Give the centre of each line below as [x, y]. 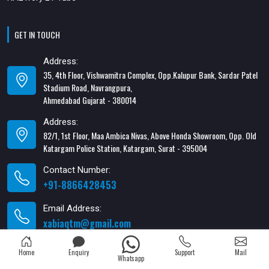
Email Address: [72, 208]
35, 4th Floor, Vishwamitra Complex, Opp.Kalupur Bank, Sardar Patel [150, 74]
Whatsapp [131, 258]
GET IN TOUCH [37, 34]
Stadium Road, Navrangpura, [88, 87]
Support [185, 252]
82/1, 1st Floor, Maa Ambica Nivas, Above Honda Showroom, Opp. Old [150, 135]
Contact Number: [77, 170]
